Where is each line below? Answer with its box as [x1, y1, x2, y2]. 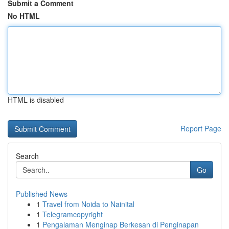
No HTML [8, 11, 40, 21]
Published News [16, 189, 67, 199]
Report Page [180, 123, 221, 133]
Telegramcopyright [42, 209, 103, 219]
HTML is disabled [8, 95, 64, 105]
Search [16, 151, 39, 161]
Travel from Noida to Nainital [42, 199, 134, 209]
